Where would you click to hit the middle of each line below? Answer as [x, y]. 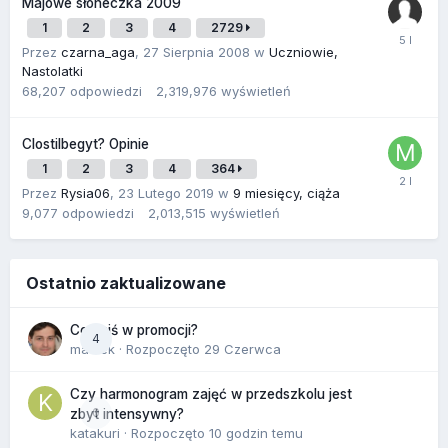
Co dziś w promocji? [134, 329]
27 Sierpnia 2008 [196, 51]
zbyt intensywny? [127, 413]
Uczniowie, [303, 51]
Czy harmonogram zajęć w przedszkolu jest [211, 393]
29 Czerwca [242, 348]
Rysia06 [85, 192]
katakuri [95, 432]
